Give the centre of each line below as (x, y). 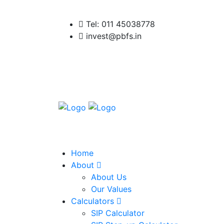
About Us (109, 177)
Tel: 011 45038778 (119, 24)
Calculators (92, 201)
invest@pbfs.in (112, 36)
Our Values (111, 189)
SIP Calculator (118, 213)
